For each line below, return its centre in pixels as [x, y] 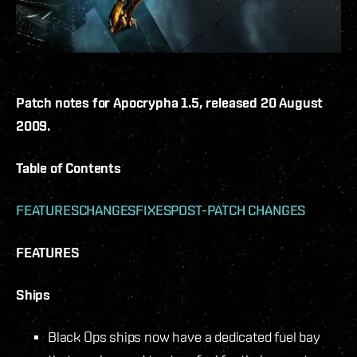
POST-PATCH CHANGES [238, 210]
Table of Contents [69, 167]
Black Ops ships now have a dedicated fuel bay [184, 336]
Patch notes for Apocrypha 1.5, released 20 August [170, 102]
